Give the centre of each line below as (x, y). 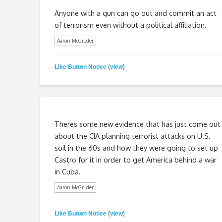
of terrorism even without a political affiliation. (130, 25)
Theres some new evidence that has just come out (137, 124)
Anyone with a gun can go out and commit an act (135, 13)
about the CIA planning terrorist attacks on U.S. (132, 136)
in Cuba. (67, 171)
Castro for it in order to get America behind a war (135, 159)
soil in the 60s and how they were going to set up (136, 147)
